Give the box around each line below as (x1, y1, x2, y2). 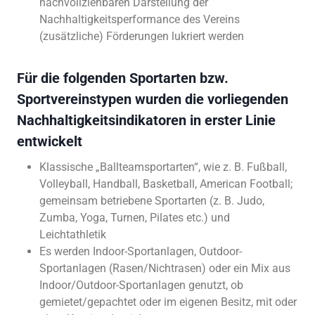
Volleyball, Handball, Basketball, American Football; (39, 176, 292, 191)
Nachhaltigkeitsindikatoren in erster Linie (17, 111, 276, 129)
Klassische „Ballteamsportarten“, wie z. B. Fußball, (39, 160, 287, 174)
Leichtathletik (39, 227, 106, 241)
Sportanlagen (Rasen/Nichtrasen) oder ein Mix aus (39, 261, 290, 275)
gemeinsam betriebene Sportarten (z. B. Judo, (39, 193, 264, 207)
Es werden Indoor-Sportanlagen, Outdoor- (39, 244, 242, 258)
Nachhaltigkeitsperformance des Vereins (39, 12, 240, 26)
